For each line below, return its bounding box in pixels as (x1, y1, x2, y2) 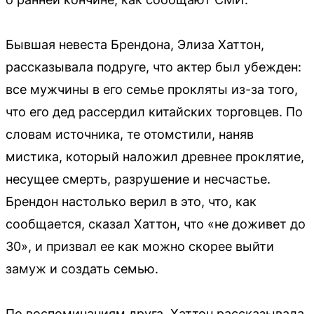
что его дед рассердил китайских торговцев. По (6, 104, 303, 119)
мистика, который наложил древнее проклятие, (6, 149, 304, 164)
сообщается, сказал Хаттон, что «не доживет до (6, 217, 306, 231)
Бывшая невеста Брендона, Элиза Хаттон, (6, 37, 264, 52)
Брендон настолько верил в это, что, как (6, 194, 257, 209)
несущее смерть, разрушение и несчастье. (6, 172, 271, 186)
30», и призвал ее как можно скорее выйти (6, 239, 274, 254)
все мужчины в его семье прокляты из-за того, (6, 82, 298, 97)
